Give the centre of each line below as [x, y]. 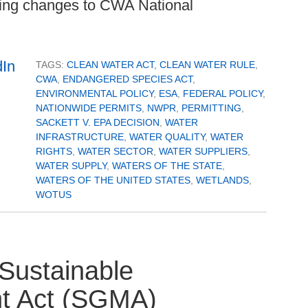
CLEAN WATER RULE [207, 64]
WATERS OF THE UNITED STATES [113, 180]
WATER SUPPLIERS [203, 151]
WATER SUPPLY [71, 165]
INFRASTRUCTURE [80, 136]
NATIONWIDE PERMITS [89, 108]
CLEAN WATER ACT [110, 64]
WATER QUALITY [167, 136]
